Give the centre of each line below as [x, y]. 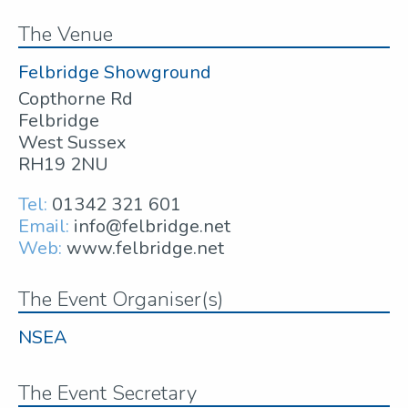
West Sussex [72, 143]
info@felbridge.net [152, 227]
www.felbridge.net [145, 249]
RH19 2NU [63, 165]
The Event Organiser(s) [121, 300]
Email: [44, 227]
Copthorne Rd [76, 99]
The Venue [66, 35]
